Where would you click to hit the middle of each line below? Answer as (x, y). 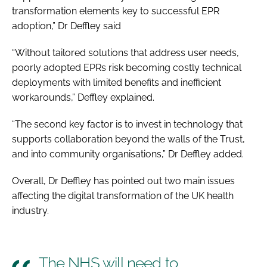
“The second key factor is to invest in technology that (127, 124)
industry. (32, 210)
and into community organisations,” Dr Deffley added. (128, 154)
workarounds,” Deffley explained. (84, 97)
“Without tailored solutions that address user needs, (125, 52)
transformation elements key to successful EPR (116, 11)
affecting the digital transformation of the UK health (123, 195)
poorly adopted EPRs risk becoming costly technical (127, 67)
